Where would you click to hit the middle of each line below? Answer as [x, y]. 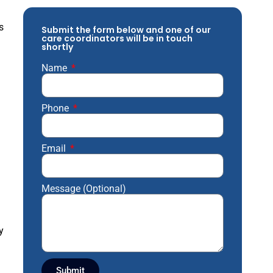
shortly [57, 47]
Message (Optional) [83, 189]
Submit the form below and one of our [126, 30]
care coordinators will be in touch [117, 39]
